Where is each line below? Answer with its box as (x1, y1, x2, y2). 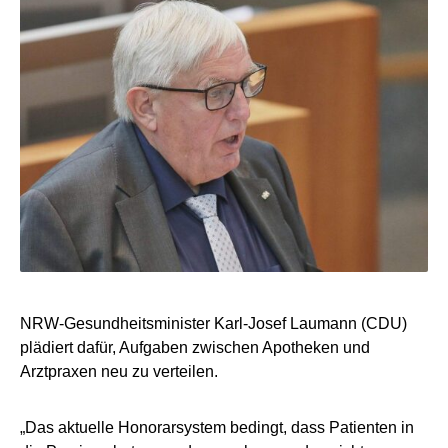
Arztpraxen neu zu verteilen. (20, 362, 218, 380)
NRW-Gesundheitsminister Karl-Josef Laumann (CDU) (20, 314, 407, 332)
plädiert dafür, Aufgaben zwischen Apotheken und (20, 338, 370, 356)
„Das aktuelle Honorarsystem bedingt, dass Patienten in (20, 418, 414, 436)
